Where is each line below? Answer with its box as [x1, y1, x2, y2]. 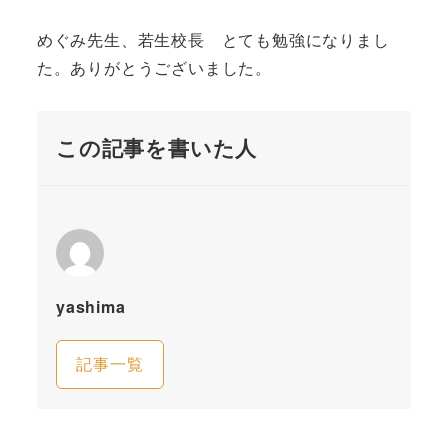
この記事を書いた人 [55, 132, 258, 162]
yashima [55, 294, 126, 318]
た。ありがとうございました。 [36, 55, 272, 79]
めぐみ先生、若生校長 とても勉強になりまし [36, 27, 390, 51]
